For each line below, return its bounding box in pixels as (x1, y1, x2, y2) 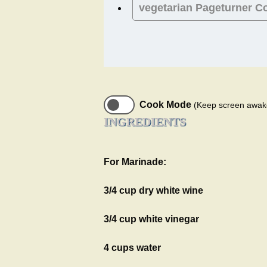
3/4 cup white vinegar (104, 214, 199, 225)
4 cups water (104, 243, 161, 253)
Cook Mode (139, 100, 194, 110)
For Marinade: (104, 157, 166, 167)
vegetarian (139, 2, 193, 14)
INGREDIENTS (104, 115, 186, 129)
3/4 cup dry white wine (104, 185, 203, 196)
